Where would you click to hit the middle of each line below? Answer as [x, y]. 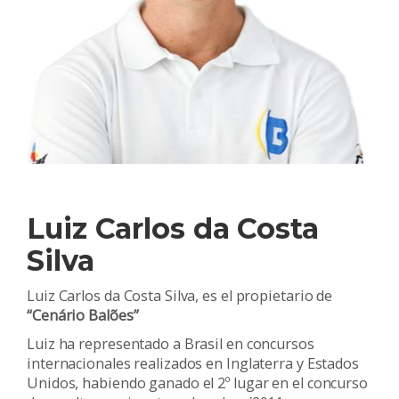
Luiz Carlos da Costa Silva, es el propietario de [180, 295]
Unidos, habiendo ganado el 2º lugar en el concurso [197, 383]
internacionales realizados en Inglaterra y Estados [193, 363]
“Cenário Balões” [83, 315]
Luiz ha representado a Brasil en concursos [171, 343]
